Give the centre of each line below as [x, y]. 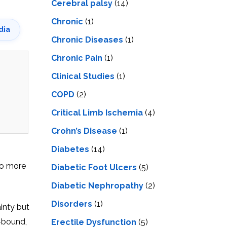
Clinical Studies [83, 76]
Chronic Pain [77, 58]
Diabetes [70, 149]
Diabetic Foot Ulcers [94, 167]
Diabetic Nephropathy [97, 185]
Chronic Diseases [87, 40]
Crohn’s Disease [84, 131]
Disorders [72, 204]
